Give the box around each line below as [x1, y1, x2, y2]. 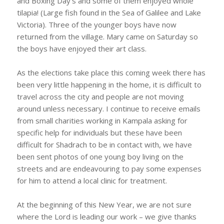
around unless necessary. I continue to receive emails [16, 103, 200, 113]
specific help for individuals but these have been [16, 127, 182, 137]
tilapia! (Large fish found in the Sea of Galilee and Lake [16, 7, 201, 17]
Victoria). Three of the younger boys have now [16, 19, 176, 29]
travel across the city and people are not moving [16, 91, 184, 101]
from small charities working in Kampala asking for [16, 115, 187, 125]
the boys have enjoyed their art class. [16, 43, 146, 53]
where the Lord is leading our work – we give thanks [16, 211, 196, 221]
